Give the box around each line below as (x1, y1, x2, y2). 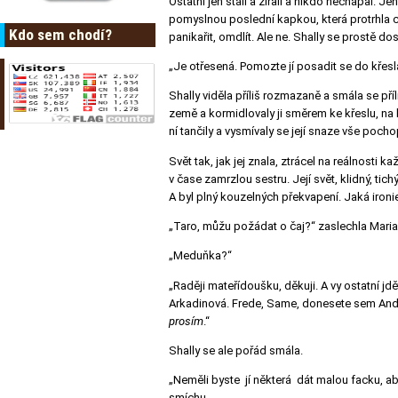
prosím (169, 314, 203, 328)
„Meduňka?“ (169, 249, 232, 263)
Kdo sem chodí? (9, 26, 112, 44)
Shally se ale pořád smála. (169, 344, 303, 358)
